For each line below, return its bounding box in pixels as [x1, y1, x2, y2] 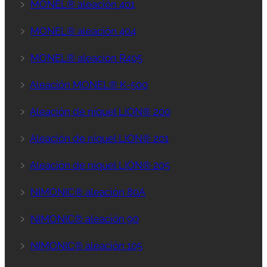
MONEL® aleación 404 [30, 24, 136, 37]
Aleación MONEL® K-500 [30, 78, 148, 91]
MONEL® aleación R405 [30, 51, 142, 64]
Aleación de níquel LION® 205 [30, 159, 170, 171]
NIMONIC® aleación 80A [30, 185, 145, 198]
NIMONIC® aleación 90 [30, 212, 139, 225]
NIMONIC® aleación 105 [30, 239, 142, 252]
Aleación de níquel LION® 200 [30, 105, 170, 117]
